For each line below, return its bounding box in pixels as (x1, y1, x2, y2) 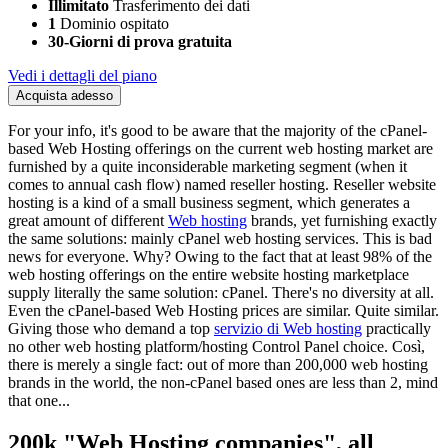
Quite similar (355, 302, 435, 320)
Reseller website (333, 176, 436, 194)
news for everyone (8, 248, 125, 266)
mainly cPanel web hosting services (131, 230, 355, 248)
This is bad (363, 230, 432, 248)
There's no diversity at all (272, 284, 430, 302)
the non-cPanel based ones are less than (138, 374, 386, 392)
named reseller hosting (184, 176, 325, 194)
